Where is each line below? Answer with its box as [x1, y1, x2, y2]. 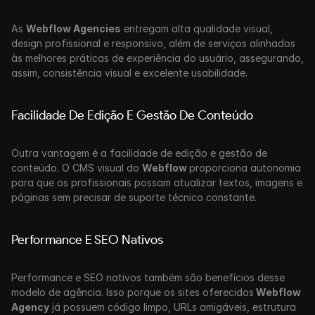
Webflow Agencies [26, 22, 121, 34]
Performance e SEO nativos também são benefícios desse [11, 271, 285, 283]
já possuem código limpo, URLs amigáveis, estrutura [49, 301, 296, 313]
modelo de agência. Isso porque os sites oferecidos [11, 286, 254, 298]
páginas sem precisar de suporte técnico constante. [11, 191, 257, 203]
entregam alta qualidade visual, [121, 22, 273, 34]
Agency [11, 301, 49, 313]
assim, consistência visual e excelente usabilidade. [11, 67, 247, 79]
